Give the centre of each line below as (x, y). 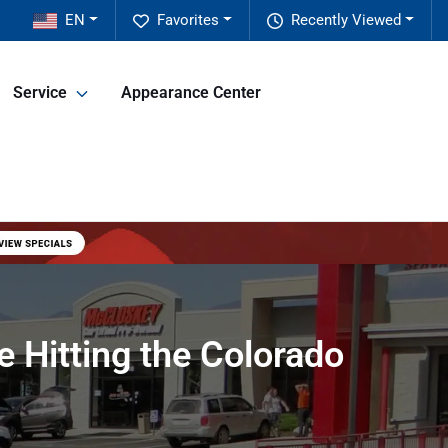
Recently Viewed (346, 20)
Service (40, 93)
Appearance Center (191, 93)
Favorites (188, 20)
